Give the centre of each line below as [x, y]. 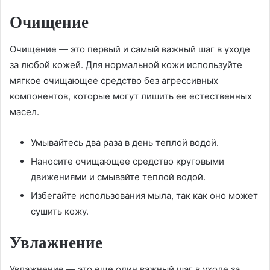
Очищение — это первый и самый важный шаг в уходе [130, 49]
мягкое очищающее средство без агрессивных [114, 80]
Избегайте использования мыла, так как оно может [144, 195]
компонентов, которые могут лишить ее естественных [131, 96]
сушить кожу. [60, 211]
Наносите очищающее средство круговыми [127, 161]
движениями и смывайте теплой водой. [118, 177]
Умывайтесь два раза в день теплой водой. [125, 142]
